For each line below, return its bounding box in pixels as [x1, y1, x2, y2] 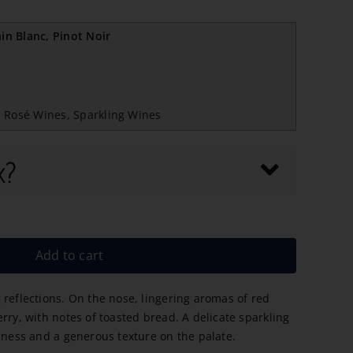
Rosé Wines [4, 107, 67, 122]
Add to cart [35, 247, 104, 265]
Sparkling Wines [73, 107, 162, 122]
